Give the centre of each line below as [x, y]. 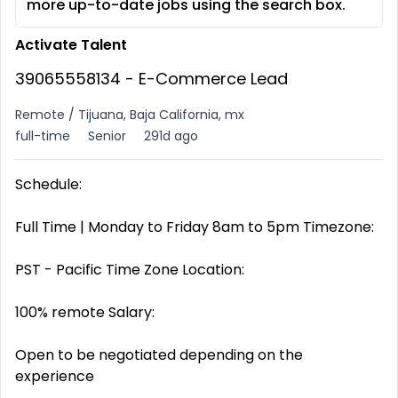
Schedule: [48, 184]
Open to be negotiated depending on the [159, 355]
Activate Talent [71, 45]
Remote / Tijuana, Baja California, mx [130, 115]
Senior [107, 136]
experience [55, 376]
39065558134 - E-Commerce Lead [151, 79]
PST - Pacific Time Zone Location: [130, 270]
